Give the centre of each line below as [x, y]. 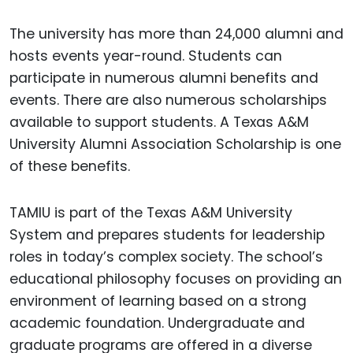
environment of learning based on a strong [158, 301]
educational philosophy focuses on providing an [176, 279]
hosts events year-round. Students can [146, 56]
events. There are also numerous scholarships [168, 100]
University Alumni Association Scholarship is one [175, 145]
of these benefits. [70, 167]
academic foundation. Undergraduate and [157, 323]
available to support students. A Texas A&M [159, 123]
